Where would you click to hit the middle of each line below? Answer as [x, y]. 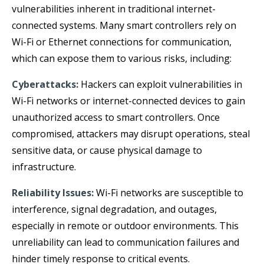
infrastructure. [44, 166]
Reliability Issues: [53, 192]
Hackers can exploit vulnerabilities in [160, 84]
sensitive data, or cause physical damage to [107, 150]
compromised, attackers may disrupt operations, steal [131, 133]
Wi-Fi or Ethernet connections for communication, [122, 42]
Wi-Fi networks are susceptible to [169, 192]
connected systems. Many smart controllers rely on [124, 25]
